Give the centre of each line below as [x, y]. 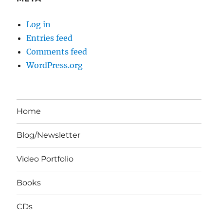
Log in [39, 24]
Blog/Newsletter [49, 135]
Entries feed [50, 38]
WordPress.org [55, 65]
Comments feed [57, 51]
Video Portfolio [45, 159]
